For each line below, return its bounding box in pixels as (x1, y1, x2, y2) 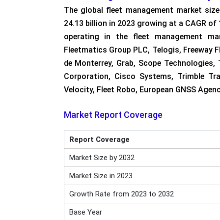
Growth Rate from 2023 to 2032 (69, 190, 174, 198)
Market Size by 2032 (69, 153, 135, 162)
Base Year (69, 208, 102, 217)
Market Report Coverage (63, 110, 163, 120)
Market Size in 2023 (69, 171, 133, 180)
